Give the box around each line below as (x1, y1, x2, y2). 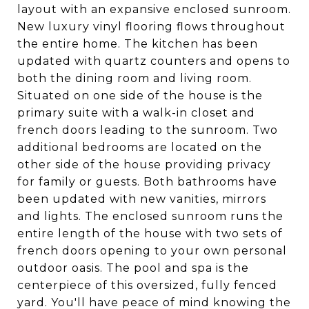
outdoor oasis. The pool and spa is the (17, 261, 249, 275)
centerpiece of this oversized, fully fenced (17, 279, 277, 292)
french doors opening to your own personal (17, 244, 287, 257)
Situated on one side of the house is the (17, 89, 263, 102)
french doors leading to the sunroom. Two (17, 123, 278, 137)
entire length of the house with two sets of (17, 227, 283, 240)
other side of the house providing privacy (17, 158, 271, 171)
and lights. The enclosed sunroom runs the (17, 210, 283, 223)
